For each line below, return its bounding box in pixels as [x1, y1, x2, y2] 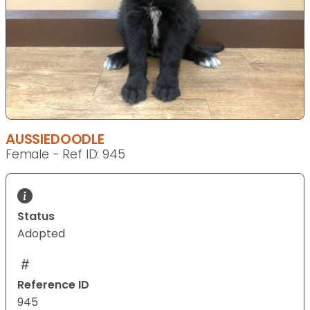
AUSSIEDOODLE [6, 129, 104, 149]
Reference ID [17, 277, 89, 293]
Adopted [17, 226, 65, 242]
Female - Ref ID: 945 [6, 146, 125, 163]
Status [17, 208, 55, 225]
